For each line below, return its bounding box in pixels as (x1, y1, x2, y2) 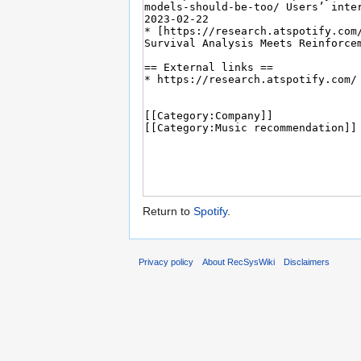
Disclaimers (284, 257, 330, 268)
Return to (143, 204, 193, 218)
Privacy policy (139, 257, 193, 268)
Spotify (193, 204, 227, 218)
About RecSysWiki (202, 257, 276, 268)
